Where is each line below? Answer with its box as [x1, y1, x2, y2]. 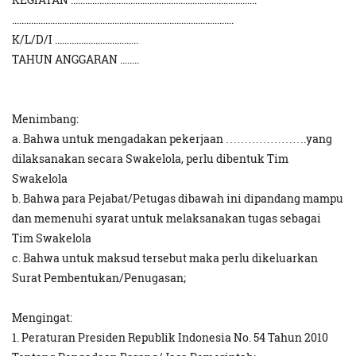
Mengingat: [12, 310, 72, 326]
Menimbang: [12, 111, 83, 127]
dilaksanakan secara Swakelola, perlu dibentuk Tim [12, 151, 288, 167]
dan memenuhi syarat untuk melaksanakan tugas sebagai [12, 211, 321, 226]
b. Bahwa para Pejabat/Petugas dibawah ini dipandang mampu [12, 191, 343, 207]
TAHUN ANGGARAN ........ [12, 52, 139, 68]
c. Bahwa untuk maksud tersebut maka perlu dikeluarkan [12, 250, 318, 266]
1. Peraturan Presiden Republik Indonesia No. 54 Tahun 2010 [12, 330, 328, 346]
